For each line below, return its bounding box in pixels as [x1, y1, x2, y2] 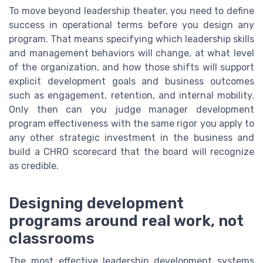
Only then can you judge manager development [9, 104, 254, 116]
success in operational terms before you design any [9, 19, 254, 31]
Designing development [9, 194, 184, 213]
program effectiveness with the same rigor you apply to [9, 118, 254, 130]
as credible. [9, 160, 59, 172]
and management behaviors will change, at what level [9, 48, 254, 59]
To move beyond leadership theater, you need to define [9, 5, 254, 17]
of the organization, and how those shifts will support [9, 62, 254, 73]
